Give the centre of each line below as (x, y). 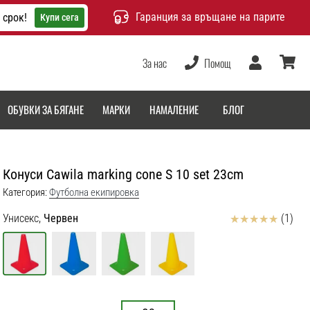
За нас (155, 63)
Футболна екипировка (94, 192)
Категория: (25, 192)
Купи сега (59, 17)
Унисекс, (22, 218)
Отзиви (245, 217)
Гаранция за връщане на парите (210, 17)
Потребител (271, 75)
